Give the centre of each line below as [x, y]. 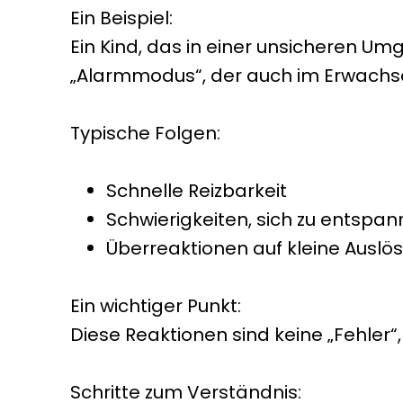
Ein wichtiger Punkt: [156, 306]
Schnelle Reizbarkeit [197, 191]
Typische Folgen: [145, 133]
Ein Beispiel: [121, 18]
